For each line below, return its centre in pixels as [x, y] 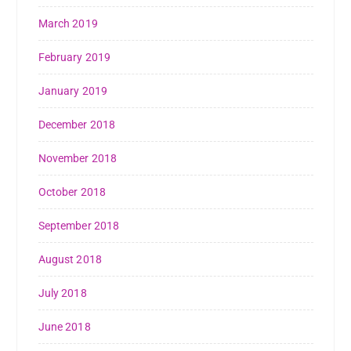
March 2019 [68, 24]
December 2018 [77, 125]
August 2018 [70, 260]
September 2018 [79, 226]
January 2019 [73, 91]
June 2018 [64, 327]
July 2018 [62, 293]
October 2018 [72, 192]
